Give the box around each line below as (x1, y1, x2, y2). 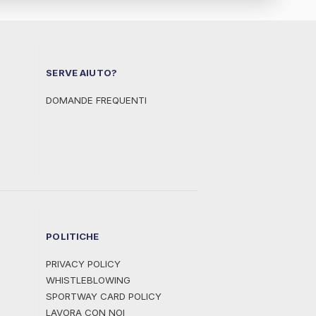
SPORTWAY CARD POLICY (46, 291, 162, 303)
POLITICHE (46, 230, 99, 242)
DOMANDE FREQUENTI (46, 95, 147, 107)
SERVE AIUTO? (46, 66, 117, 78)
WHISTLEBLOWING (46, 274, 131, 286)
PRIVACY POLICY (46, 258, 121, 270)
